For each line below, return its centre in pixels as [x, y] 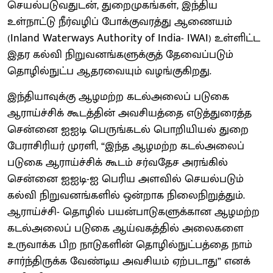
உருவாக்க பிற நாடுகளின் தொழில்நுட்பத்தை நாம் [130, 245]
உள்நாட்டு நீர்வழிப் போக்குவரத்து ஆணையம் [120, 22]
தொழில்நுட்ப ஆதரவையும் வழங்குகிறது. [109, 71]
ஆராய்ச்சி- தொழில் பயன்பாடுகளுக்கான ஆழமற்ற [133, 212]
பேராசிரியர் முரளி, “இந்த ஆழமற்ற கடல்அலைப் [126, 146]
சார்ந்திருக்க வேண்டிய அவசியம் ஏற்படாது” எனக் [129, 261]
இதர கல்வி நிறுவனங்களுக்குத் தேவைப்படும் [120, 55]
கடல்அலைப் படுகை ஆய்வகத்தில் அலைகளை [126, 228]
